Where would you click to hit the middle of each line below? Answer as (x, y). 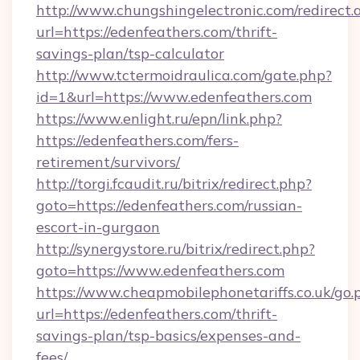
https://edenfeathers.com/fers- (137, 140)
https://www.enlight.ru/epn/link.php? (159, 119)
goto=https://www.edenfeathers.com (160, 270)
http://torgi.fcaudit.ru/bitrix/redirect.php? (174, 184)
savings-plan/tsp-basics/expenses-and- (168, 335)
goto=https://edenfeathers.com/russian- (169, 205)
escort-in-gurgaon (98, 227)
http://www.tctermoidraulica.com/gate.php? (184, 75)
